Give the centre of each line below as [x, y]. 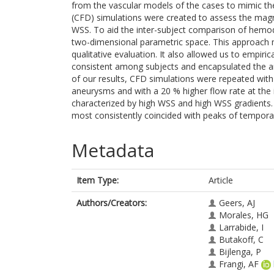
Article [221, 180]
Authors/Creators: [112, 203]
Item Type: [98, 180]
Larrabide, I [241, 227]
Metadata [113, 150]
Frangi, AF [239, 264]
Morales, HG [244, 215]
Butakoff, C [241, 239]
